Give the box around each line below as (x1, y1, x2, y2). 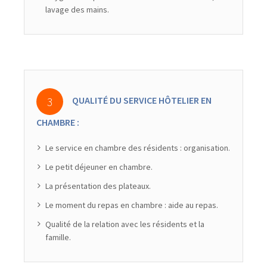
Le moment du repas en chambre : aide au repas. (45, 199, 219, 210)
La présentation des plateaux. (45, 180, 151, 191)
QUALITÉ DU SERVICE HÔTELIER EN (72, 94, 212, 107)
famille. (45, 231, 72, 243)
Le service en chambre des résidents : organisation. (45, 142, 231, 153)
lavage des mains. (45, 4, 110, 15)
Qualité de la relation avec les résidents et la (45, 218, 205, 229)
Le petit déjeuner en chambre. (45, 161, 153, 172)
